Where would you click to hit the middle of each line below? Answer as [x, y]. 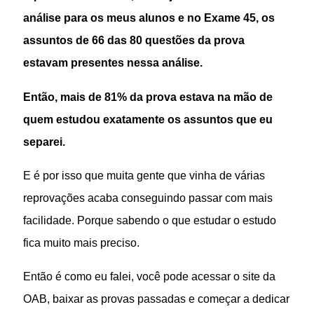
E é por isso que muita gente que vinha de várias [144, 175]
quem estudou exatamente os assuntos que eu [148, 119]
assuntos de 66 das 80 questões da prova [134, 40]
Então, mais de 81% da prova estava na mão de [148, 96]
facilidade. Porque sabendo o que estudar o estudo [150, 220]
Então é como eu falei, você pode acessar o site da [150, 277]
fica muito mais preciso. [82, 242]
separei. [45, 141]
